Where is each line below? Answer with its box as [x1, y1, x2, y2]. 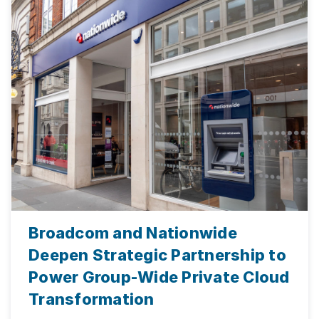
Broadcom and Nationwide [28, 223, 237, 242]
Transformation [28, 289, 155, 308]
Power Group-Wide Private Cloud [28, 267, 290, 286]
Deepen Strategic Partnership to [28, 245, 286, 264]
